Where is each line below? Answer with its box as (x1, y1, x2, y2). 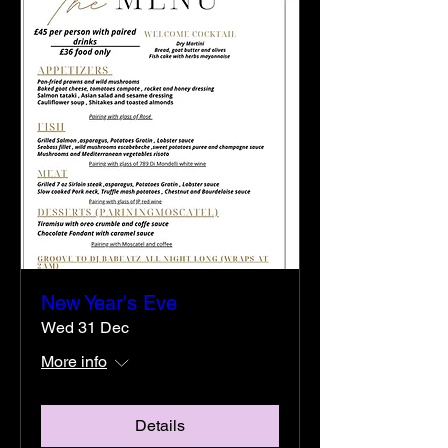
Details (135, 416, 185, 435)
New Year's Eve (41, 291, 177, 315)
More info (41, 352, 107, 371)
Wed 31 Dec (41, 318, 129, 337)
